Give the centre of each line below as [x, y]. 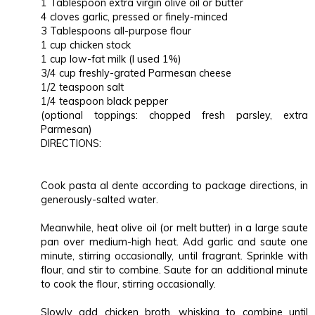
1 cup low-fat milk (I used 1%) [111, 59]
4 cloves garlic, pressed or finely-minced [134, 17]
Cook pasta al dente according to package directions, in [174, 186]
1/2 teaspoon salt [82, 88]
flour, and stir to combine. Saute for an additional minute [174, 270]
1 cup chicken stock [86, 45]
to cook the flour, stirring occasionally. [128, 284]
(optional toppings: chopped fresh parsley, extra [174, 116]
